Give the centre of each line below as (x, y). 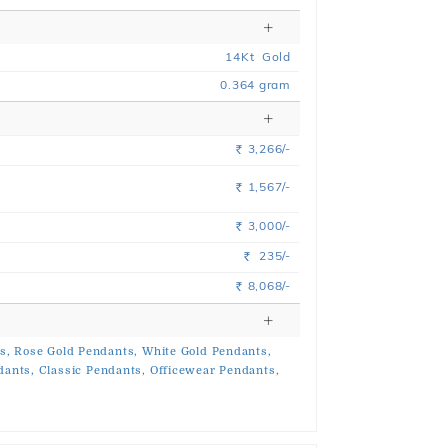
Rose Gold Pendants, (76, 351)
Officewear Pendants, (214, 370)
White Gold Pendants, (206, 351)
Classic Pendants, (92, 370)
